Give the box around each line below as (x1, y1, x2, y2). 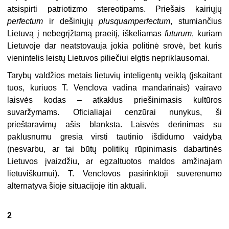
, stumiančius (170, 17, 222, 26)
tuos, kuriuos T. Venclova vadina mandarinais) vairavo (7, 83, 222, 93)
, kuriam (192, 29, 222, 38)
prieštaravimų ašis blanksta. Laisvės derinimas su (7, 120, 222, 129)
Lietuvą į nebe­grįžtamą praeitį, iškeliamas (7, 29, 165, 38)
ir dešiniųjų (43, 17, 99, 26)
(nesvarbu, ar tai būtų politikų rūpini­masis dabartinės (7, 145, 222, 154)
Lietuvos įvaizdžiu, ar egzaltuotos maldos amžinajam (7, 157, 222, 166)
